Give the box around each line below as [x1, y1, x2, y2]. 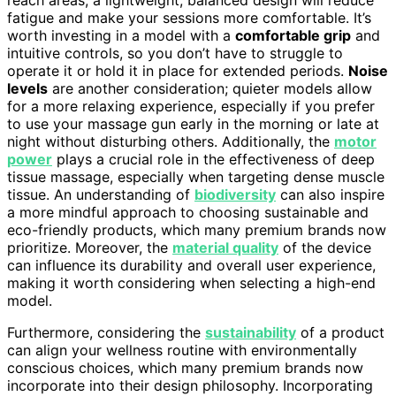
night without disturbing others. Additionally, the [7, 133, 334, 151]
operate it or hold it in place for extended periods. [7, 62, 348, 80]
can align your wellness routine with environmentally [7, 341, 357, 360]
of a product [296, 324, 385, 342]
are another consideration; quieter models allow [48, 80, 372, 98]
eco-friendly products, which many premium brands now [7, 221, 386, 240]
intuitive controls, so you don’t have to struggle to [7, 44, 343, 63]
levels [7, 80, 48, 98]
